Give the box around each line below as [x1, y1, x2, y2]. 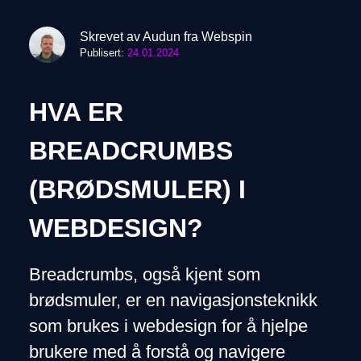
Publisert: [79, 48, 127, 60]
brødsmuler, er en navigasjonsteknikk [28, 290, 317, 310]
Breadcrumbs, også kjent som [28, 264, 260, 284]
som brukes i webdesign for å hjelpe [28, 316, 308, 336]
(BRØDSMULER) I [28, 174, 246, 204]
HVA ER [28, 97, 123, 127]
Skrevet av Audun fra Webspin [79, 29, 252, 44]
